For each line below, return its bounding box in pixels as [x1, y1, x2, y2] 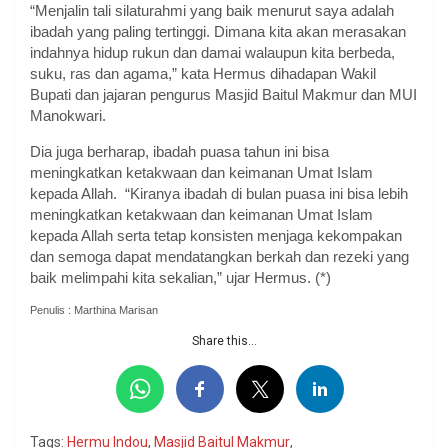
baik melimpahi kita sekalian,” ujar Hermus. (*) [30, 269, 331, 287]
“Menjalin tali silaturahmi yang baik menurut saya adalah [30, 2, 394, 20]
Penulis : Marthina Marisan [30, 304, 158, 317]
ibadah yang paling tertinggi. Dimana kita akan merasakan [30, 23, 406, 41]
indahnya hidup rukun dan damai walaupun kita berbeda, [30, 44, 395, 62]
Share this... [191, 334, 257, 349]
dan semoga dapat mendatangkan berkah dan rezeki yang [30, 248, 409, 266]
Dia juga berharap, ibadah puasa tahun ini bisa [30, 143, 329, 161]
